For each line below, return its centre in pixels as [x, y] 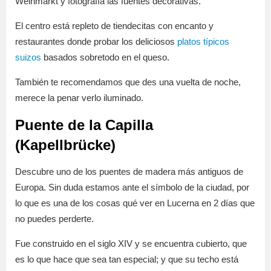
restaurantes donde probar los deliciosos [96, 42]
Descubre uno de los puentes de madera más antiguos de [129, 172]
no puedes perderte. [54, 219]
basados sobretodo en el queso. [105, 57]
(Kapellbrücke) [65, 145]
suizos [28, 57]
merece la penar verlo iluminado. [79, 98]
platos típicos [203, 42]
